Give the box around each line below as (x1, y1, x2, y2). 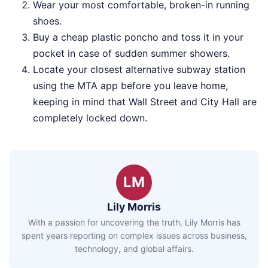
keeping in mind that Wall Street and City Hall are (33, 95, 257, 108)
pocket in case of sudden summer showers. (33, 47, 230, 59)
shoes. (33, 14, 62, 27)
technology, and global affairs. (74, 243, 194, 254)
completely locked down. (33, 111, 147, 124)
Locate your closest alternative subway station (33, 63, 245, 75)
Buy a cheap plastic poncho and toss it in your (33, 31, 243, 43)
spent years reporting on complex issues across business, (21, 230, 247, 241)
